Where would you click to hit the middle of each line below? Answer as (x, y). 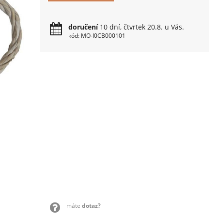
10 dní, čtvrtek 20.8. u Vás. (141, 27)
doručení (83, 27)
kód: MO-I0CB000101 (97, 36)
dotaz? (91, 206)
